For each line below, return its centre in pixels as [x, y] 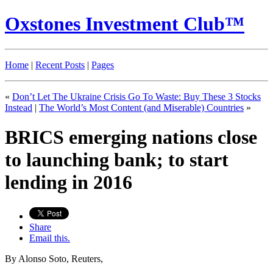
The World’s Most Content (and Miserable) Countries [141, 107]
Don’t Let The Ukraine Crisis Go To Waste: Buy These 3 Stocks [136, 96]
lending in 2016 [69, 183]
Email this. [50, 238]
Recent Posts [60, 65]
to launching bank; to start [117, 160]
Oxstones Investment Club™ [125, 24]
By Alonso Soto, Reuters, [54, 258]
